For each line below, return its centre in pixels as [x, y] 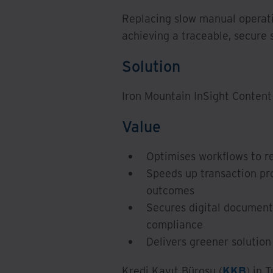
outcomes [170, 190]
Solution [151, 66]
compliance [175, 224]
